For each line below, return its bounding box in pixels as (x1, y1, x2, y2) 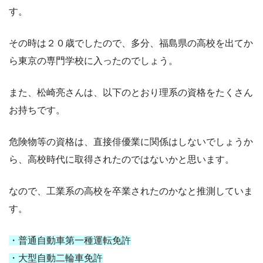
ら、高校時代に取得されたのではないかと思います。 (9, 154, 234, 164)
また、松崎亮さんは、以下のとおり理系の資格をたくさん (9, 87, 253, 97)
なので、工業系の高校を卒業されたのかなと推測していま (9, 186, 253, 196)
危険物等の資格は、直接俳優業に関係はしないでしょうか (9, 136, 253, 147)
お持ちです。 (9, 104, 65, 115)
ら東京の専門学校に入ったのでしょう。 (9, 55, 178, 66)
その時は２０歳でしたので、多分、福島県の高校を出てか (9, 38, 253, 48)
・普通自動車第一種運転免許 (9, 235, 131, 245)
